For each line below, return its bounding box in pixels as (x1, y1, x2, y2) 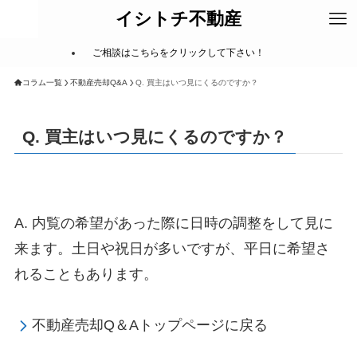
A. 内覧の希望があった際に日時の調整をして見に (14, 215, 333, 232)
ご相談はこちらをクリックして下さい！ (92, 47, 265, 58)
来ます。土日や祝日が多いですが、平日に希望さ (14, 241, 330, 257)
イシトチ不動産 (116, 9, 241, 29)
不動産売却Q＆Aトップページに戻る (32, 317, 269, 334)
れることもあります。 (14, 266, 158, 283)
